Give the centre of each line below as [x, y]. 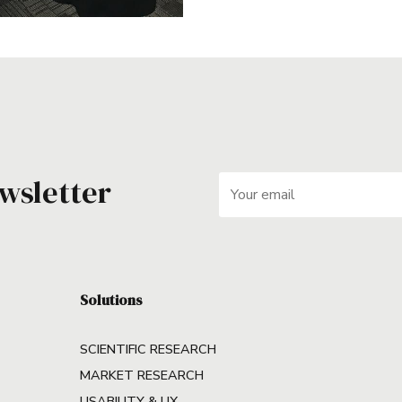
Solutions [111, 300]
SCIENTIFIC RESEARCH [148, 349]
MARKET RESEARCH [142, 375]
